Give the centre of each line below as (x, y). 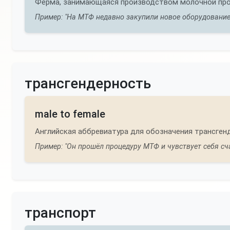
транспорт (60, 213)
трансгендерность (88, 83)
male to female (70, 114)
